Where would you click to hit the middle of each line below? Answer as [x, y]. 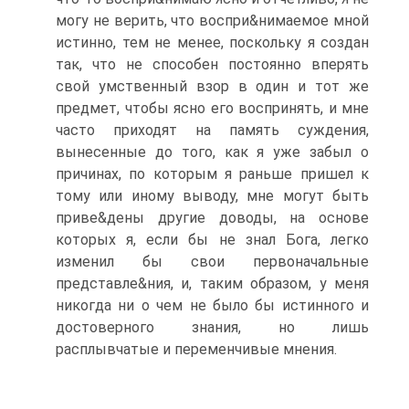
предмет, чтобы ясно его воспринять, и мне [212, 108]
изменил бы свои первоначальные [212, 262]
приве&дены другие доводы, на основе [212, 218]
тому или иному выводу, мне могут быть [212, 196]
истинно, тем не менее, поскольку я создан [212, 42]
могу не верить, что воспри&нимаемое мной [212, 21]
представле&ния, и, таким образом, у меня [212, 283]
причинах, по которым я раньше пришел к [212, 174]
